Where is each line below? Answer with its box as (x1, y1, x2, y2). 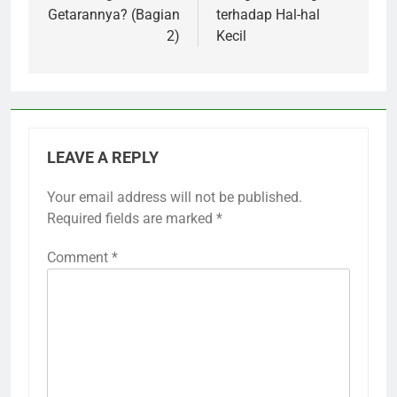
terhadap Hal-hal (216, 5, 320, 23)
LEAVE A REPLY (47, 148, 159, 167)
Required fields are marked (47, 209, 216, 227)
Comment (47, 248, 112, 266)
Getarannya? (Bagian (48, 5, 180, 23)
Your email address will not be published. (47, 188, 302, 206)
